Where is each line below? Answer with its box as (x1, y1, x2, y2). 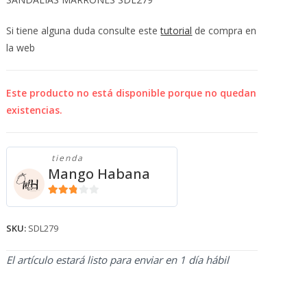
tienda (51, 152, 84, 164)
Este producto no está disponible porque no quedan (6, 86, 257, 99)
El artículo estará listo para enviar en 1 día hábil (6, 253, 230, 267)
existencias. (6, 103, 63, 116)
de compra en (192, 24, 257, 37)
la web (6, 41, 36, 54)
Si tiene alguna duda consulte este (6, 24, 161, 37)
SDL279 (28, 222, 59, 234)
